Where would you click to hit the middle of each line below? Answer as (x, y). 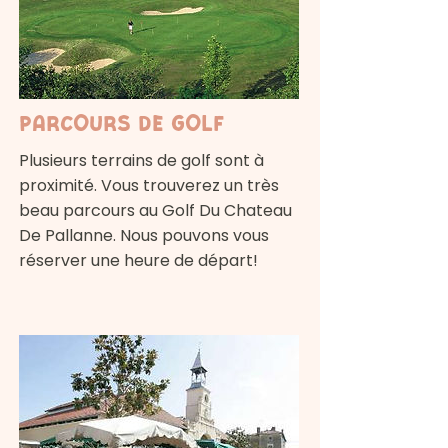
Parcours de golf (121, 124)
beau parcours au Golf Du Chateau (155, 211)
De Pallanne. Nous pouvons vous (144, 236)
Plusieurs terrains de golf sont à (141, 161)
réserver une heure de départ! (138, 261)
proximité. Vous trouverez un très (149, 186)
